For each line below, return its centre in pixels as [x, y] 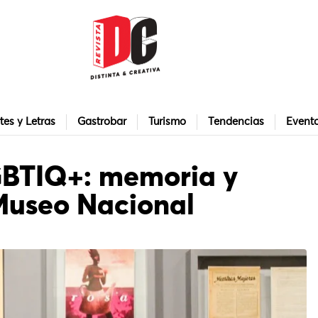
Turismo [167, 122]
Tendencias [236, 122]
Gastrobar [102, 122]
